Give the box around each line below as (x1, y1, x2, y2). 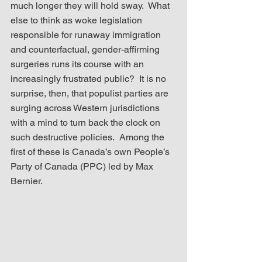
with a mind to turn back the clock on (11, 116, 163, 128)
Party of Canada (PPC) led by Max (11, 160, 156, 172)
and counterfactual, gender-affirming (11, 43, 162, 55)
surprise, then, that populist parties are (11, 87, 171, 99)
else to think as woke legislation (11, 14, 144, 26)
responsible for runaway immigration (11, 29, 163, 40)
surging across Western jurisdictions (11, 102, 162, 113)
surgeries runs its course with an (11, 58, 146, 70)
